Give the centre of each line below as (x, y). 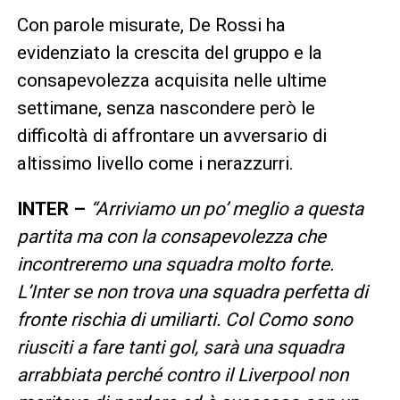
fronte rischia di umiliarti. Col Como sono (184, 319)
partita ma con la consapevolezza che (171, 236)
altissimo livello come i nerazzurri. (155, 163)
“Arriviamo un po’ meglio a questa (226, 208)
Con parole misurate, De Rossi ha (151, 25)
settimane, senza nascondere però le (166, 108)
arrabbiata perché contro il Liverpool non (182, 375)
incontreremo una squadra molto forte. (175, 264)
